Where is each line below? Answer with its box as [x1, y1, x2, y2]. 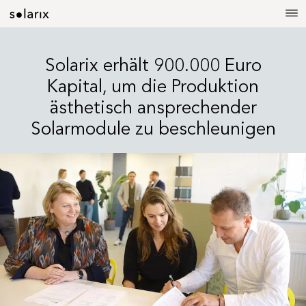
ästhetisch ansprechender [49, 96, 257, 118]
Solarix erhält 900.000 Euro [44, 54, 262, 76]
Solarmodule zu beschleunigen [30, 117, 276, 139]
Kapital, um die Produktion [47, 75, 259, 97]
